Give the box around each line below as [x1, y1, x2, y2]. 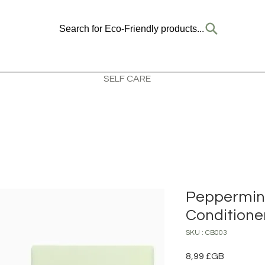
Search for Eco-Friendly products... [59, 23, 204, 34]
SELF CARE [104, 74, 151, 83]
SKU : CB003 [186, 229, 227, 237]
